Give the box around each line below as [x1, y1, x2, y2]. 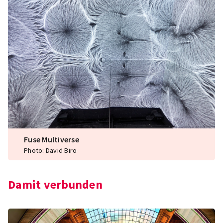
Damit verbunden [8, 177, 103, 193]
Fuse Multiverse [24, 134, 79, 145]
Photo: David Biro [24, 146, 77, 155]
